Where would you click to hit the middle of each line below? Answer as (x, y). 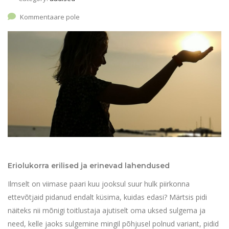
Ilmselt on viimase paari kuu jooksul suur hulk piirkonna (99, 184)
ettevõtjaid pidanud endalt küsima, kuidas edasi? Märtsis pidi (107, 197)
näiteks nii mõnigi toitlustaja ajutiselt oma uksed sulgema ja (107, 211)
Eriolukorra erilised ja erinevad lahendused (89, 166)
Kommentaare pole (50, 17)
